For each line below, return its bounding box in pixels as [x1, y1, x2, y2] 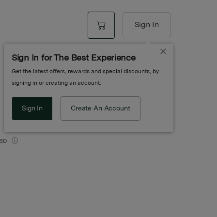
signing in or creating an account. [11, 80, 101, 86]
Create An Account [71, 105, 130, 112]
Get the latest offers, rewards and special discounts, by [11, 68, 159, 75]
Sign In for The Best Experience [11, 53, 136, 62]
